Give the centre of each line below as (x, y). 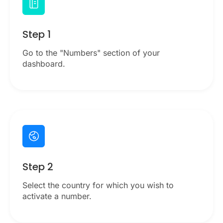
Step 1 (37, 35)
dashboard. (44, 64)
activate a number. (57, 196)
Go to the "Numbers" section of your (91, 53)
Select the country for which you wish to (98, 185)
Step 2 (38, 167)
